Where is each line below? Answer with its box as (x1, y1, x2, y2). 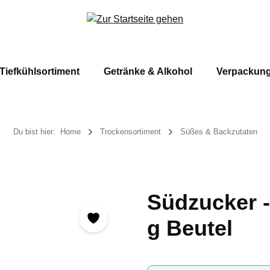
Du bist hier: (13, 127, 55, 136)
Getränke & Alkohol (103, 66, 192, 77)
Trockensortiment (99, 127, 161, 136)
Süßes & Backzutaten (180, 127, 257, 136)
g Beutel (147, 216, 233, 240)
